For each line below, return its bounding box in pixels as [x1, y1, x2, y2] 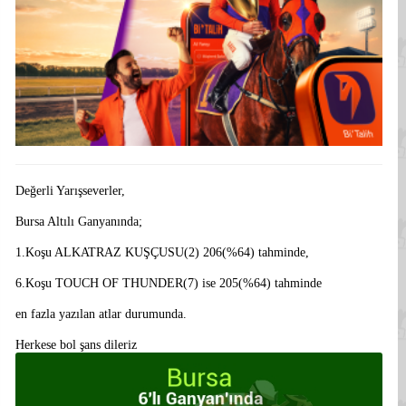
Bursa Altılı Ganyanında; [15, 214, 142, 229]
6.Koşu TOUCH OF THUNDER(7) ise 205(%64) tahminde [15, 275, 322, 291]
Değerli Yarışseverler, [15, 183, 125, 198]
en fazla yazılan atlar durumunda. [15, 306, 187, 322]
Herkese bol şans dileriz [15, 337, 137, 353]
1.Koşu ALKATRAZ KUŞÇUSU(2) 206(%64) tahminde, [15, 245, 309, 260]
